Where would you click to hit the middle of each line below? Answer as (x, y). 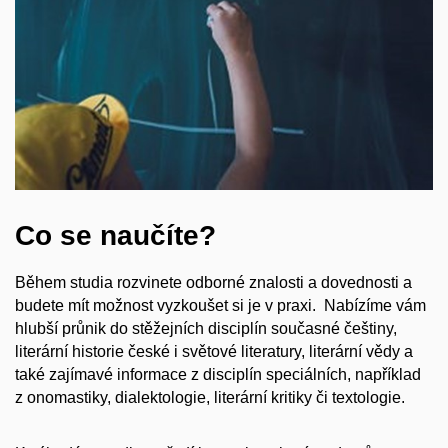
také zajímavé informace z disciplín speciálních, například (218, 374)
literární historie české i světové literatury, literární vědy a (214, 351)
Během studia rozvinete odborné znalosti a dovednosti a (213, 282)
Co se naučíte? (115, 236)
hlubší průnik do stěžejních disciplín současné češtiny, (206, 328)
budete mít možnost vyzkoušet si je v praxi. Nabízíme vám (220, 305)
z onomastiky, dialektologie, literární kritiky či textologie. (210, 397)
